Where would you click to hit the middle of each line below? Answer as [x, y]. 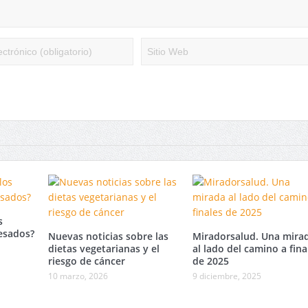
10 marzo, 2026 [78, 276]
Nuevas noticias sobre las [108, 236]
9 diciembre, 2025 [227, 276]
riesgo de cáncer [86, 261]
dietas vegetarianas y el [103, 249]
